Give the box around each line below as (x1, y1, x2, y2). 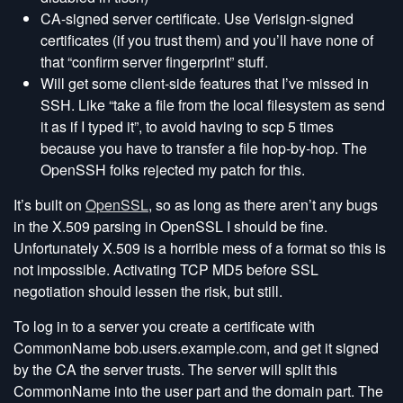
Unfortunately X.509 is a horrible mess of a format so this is (13, 237, 386, 258)
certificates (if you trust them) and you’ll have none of (40, 30, 373, 50)
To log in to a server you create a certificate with (13, 316, 315, 336)
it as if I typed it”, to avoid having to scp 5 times (40, 116, 334, 137)
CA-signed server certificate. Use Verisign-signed (40, 8, 354, 29)
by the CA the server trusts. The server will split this (13, 359, 337, 380)
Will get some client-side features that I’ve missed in (40, 73, 369, 94)
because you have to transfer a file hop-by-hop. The (40, 138, 367, 158)
